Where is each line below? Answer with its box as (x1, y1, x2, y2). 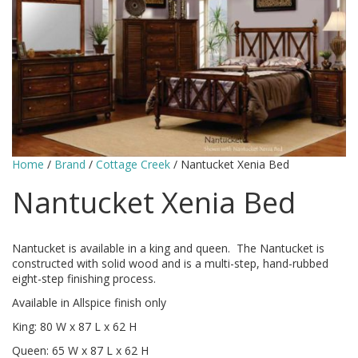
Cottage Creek (96, 156, 170, 172)
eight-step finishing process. (12, 270, 159, 286)
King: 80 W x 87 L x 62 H (12, 318, 137, 334)
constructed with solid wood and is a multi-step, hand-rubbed (12, 255, 328, 271)
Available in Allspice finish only (12, 294, 166, 310)
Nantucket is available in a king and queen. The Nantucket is (12, 240, 324, 256)
